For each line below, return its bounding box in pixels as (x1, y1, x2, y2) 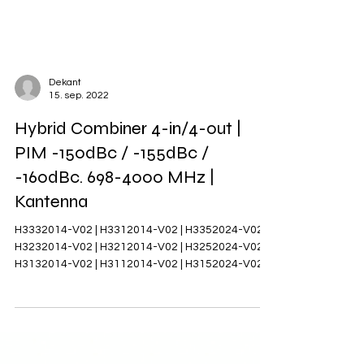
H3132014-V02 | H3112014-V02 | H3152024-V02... (15, 280, 271, 292)
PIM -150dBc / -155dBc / (15, 164, 209, 185)
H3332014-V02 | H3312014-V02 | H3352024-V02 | (15, 246, 268, 258)
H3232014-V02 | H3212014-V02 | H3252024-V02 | (15, 263, 268, 275)
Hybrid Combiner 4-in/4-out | (15, 140, 241, 161)
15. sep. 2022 (49, 112, 109, 123)
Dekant (49, 99, 81, 110)
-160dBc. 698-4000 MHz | (15, 188, 214, 210)
